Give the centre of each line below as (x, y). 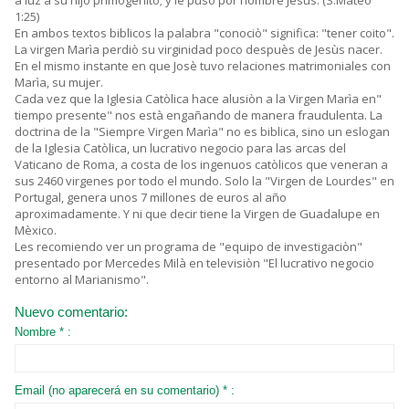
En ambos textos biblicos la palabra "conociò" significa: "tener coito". (204, 33)
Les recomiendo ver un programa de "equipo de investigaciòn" (189, 247)
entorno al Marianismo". (82, 280)
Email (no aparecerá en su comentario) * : (125, 391)
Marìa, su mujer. (59, 83)
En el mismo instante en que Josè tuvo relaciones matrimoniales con (203, 66)
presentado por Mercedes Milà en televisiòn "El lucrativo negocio (194, 263)
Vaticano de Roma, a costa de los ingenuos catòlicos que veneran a (201, 165)
